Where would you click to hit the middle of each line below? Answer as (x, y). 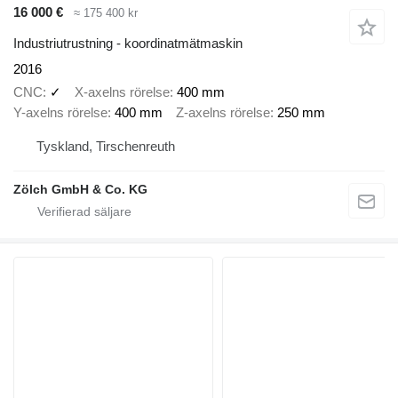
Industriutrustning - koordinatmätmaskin (128, 43)
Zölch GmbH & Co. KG (80, 189)
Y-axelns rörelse (60, 113)
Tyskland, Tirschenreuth (106, 146)
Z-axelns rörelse (223, 113)
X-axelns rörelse (122, 92)
